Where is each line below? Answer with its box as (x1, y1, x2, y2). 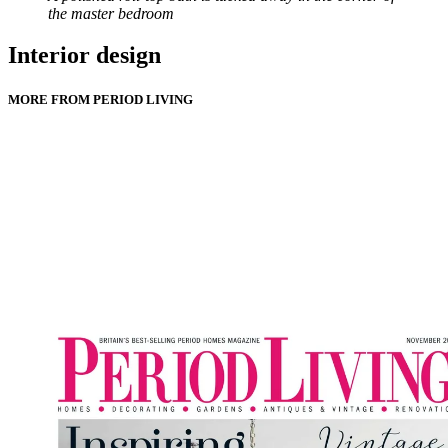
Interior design (8, 42, 161, 69)
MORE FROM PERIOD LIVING (8, 91, 193, 107)
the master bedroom (48, 4, 174, 22)
